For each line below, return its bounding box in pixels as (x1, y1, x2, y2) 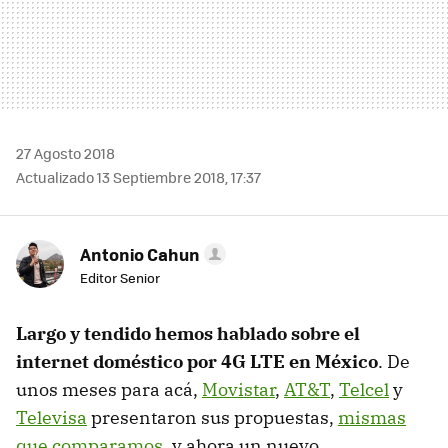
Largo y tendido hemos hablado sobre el (16, 321, 360, 345)
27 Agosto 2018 (16, 142, 115, 163)
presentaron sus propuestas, (87, 405, 338, 429)
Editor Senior (80, 267, 160, 287)
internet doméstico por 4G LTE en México (16, 349, 378, 373)
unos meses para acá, (16, 377, 202, 401)
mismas (338, 405, 406, 429)
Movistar (202, 377, 275, 401)
